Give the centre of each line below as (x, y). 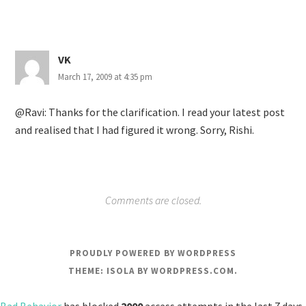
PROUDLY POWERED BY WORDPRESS (153, 253)
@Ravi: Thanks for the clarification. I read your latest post (150, 112)
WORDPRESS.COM (193, 271)
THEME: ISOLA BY (110, 271)
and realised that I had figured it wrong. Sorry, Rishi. (135, 130)
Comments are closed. (153, 200)
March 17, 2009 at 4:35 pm (106, 77)
